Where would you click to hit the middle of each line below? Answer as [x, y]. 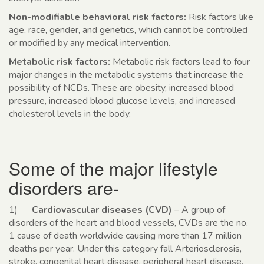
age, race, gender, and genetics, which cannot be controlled [128, 30]
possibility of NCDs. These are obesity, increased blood [121, 88]
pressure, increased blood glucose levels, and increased [122, 101]
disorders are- [64, 188]
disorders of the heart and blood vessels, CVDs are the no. [128, 223]
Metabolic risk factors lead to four [181, 62]
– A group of [199, 210]
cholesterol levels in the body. [70, 114]
